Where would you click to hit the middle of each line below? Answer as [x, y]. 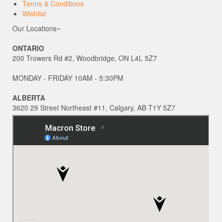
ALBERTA [29, 98]
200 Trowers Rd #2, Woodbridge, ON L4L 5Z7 [85, 58]
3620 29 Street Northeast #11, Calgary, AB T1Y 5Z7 [94, 108]
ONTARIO [28, 48]
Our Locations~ [36, 28]
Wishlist [34, 14]
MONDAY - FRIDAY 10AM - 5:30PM [68, 78]
